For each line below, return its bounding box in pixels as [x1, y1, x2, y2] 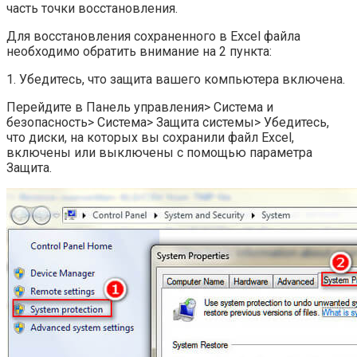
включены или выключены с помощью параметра [6, 144, 312, 160]
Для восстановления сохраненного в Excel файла [6, 28, 300, 44]
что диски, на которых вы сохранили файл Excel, [6, 129, 294, 145]
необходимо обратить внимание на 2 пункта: [6, 43, 272, 59]
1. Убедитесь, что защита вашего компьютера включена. [6, 71, 345, 87]
